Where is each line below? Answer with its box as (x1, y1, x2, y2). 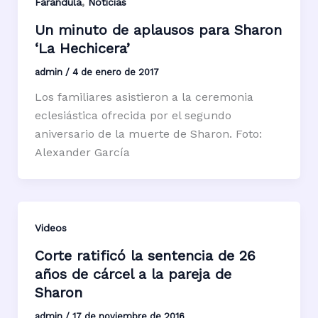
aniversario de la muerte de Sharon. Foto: (34, 127, 262, 141)
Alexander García (34, 146, 130, 160)
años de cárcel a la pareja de (34, 265, 231, 283)
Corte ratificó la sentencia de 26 (34, 246, 256, 264)
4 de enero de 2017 (72, 67, 159, 78)
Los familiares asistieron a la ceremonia (34, 90, 253, 104)
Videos (34, 222, 67, 234)
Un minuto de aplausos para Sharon (34, 21, 282, 39)
